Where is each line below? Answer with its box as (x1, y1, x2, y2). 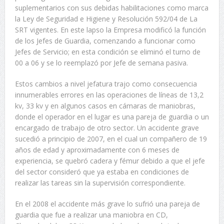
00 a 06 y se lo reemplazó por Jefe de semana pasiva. (14, 58, 188, 67)
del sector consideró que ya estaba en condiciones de (14, 167, 189, 176)
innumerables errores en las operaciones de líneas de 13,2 (14, 90, 203, 99)
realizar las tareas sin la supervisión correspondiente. (14, 178, 185, 187)
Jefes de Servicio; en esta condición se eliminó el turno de (14, 47, 200, 56)
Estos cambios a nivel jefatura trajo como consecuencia (14, 79, 197, 88)
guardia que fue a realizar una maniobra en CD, (14, 210, 168, 219)
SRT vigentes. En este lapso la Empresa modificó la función (14, 25, 206, 34)
